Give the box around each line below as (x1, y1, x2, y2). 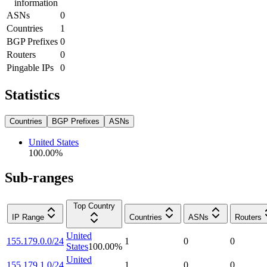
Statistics (5, 86, 60, 103)
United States (29, 136, 79, 147)
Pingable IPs (7, 62, 54, 73)
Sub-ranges (5, 170, 73, 186)
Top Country (73, 201, 115, 211)
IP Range (12, 213, 44, 222)
